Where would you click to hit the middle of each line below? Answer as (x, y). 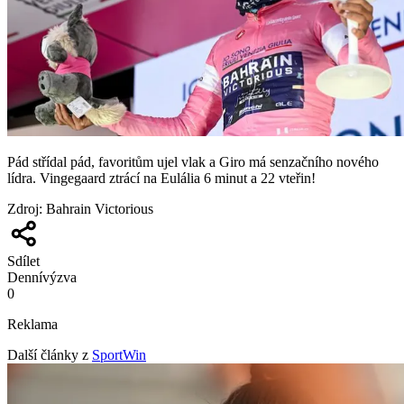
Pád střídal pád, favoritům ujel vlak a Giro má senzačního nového (193, 161)
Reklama (32, 324)
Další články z (48, 354)
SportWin (119, 354)
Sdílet (23, 261)
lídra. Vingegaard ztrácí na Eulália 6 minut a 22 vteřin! (161, 178)
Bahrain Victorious (100, 208)
